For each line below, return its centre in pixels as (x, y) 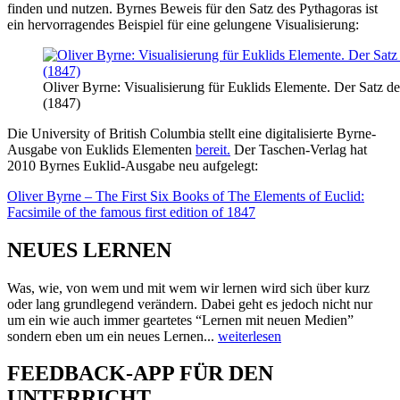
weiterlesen (250, 336)
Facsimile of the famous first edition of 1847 (131, 212)
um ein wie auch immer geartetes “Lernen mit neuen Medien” (180, 320)
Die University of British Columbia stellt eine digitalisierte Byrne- (192, 133)
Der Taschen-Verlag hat (299, 149)
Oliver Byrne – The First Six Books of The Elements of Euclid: (186, 196)
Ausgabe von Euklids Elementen (101, 149)
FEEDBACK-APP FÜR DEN (140, 374)
